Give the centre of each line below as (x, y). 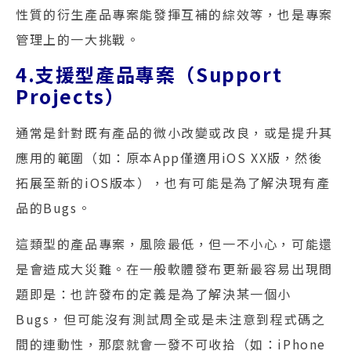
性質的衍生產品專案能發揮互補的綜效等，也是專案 (174, 14)
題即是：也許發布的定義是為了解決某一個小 (154, 294)
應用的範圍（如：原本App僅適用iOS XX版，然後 (169, 157)
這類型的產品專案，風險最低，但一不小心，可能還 (174, 244)
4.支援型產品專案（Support (149, 74)
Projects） (71, 96)
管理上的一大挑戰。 (78, 40)
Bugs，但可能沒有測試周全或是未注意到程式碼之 (171, 319)
